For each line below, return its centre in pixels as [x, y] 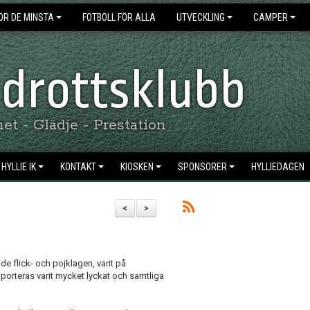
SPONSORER [202, 167]
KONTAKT [78, 167]
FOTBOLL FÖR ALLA [119, 17]
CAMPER [271, 17]
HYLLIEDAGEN [278, 167]
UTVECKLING [201, 17]
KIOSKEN [137, 167]
